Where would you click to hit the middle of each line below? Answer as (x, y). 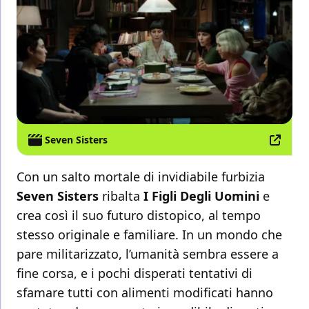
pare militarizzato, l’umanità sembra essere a (148, 254)
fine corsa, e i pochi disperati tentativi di (134, 273)
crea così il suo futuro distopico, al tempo (139, 216)
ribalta (121, 196)
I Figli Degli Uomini (201, 196)
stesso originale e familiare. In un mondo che (149, 235)
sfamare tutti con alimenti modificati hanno (145, 293)
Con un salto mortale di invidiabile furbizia (141, 177)
